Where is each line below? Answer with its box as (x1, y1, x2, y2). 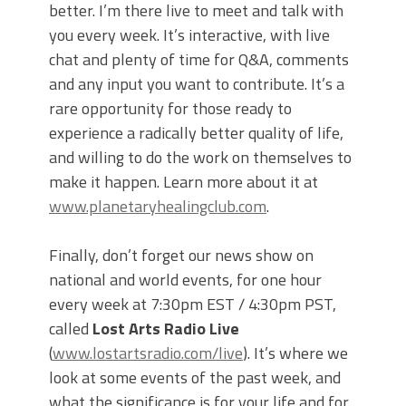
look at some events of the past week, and (49, 365, 341, 391)
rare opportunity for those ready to (49, 96, 292, 121)
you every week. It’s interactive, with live (49, 23, 330, 48)
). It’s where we (243, 341, 348, 366)
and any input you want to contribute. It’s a (49, 72, 344, 97)
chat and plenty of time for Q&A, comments (49, 47, 349, 72)
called (49, 316, 92, 342)
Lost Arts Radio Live (92, 316, 239, 342)
